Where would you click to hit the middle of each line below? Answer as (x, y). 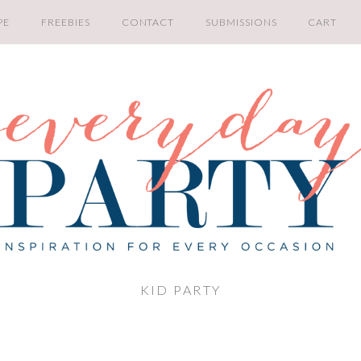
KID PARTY (180, 289)
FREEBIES (66, 22)
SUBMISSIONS (241, 22)
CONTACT (148, 22)
